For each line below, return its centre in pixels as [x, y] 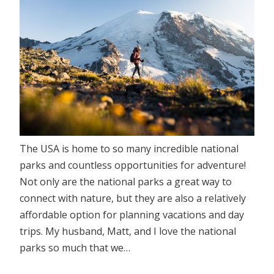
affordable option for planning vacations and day [132, 215]
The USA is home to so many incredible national [129, 149]
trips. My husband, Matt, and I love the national [128, 231]
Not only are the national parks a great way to [126, 182]
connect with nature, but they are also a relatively [133, 198]
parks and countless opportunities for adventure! [133, 165]
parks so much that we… [75, 248]
